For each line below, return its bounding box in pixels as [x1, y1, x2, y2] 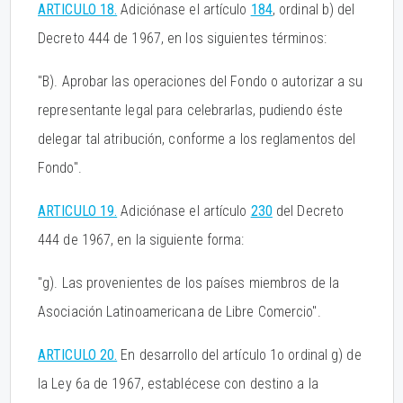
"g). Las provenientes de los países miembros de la [38, 274, 340, 291]
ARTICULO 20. [38, 346, 118, 363]
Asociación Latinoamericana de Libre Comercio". [38, 303, 321, 320]
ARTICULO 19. [38, 202, 118, 219]
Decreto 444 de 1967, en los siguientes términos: [38, 30, 327, 47]
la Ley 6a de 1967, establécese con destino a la [38, 375, 318, 392]
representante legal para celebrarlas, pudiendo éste [38, 102, 344, 119]
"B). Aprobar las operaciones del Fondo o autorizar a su [38, 73, 363, 90]
